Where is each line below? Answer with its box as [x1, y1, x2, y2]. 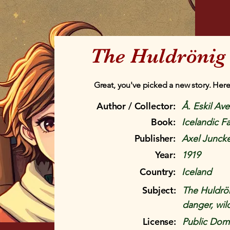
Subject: [142, 184, 176, 196]
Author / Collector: [97, 100, 176, 112]
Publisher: [134, 132, 176, 144]
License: [143, 216, 176, 227]
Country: [140, 166, 176, 178]
